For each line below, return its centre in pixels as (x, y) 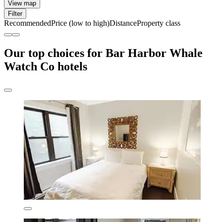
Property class (159, 23)
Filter (15, 14)
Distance (123, 23)
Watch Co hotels (46, 67)
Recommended (28, 23)
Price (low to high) (80, 23)
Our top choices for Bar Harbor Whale (103, 53)
